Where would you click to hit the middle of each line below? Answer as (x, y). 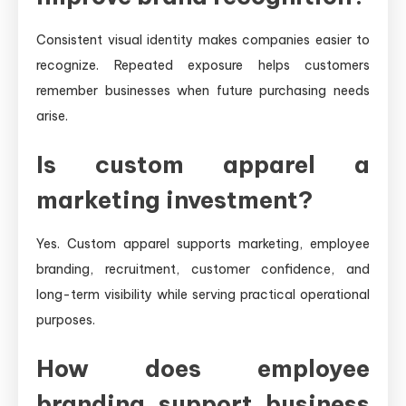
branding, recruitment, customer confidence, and (203, 269)
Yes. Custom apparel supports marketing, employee (203, 243)
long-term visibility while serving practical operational (203, 294)
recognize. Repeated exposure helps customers (203, 65)
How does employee (203, 368)
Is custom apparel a (203, 164)
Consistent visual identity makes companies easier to (203, 39)
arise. (52, 116)
